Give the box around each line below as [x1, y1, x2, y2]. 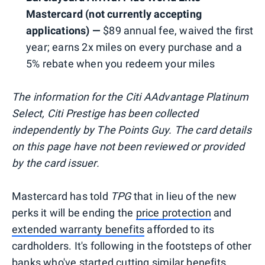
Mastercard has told [12, 189, 111, 202]
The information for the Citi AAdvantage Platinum [12, 90, 249, 103]
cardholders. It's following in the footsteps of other [12, 239, 252, 252]
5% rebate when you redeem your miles [26, 57, 215, 70]
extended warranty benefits [12, 222, 145, 235]
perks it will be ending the [12, 206, 136, 219]
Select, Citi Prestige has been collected [12, 106, 199, 119]
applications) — [26, 24, 104, 37]
